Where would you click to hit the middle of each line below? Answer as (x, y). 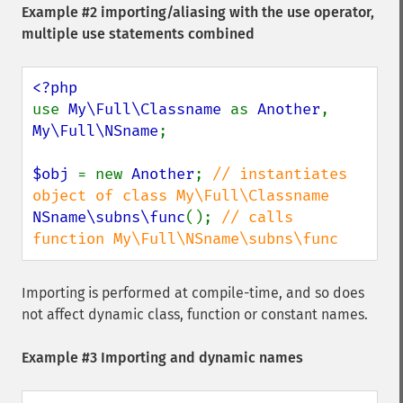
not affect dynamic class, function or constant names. (195, 314)
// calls (257, 217)
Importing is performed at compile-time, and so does (193, 293)
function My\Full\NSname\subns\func (185, 239)
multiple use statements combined (138, 34)
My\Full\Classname (149, 109)
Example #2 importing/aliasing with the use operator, (198, 12)
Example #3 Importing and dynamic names (162, 358)
